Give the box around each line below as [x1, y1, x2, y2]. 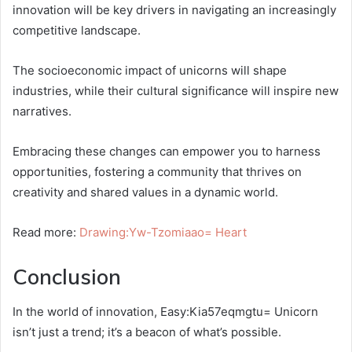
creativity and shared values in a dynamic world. [13, 184, 278, 200]
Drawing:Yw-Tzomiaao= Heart [79, 224, 247, 240]
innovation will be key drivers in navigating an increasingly [13, 2, 336, 17]
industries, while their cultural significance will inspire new [13, 82, 339, 98]
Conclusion [13, 262, 121, 290]
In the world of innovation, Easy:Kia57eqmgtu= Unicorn [13, 304, 318, 320]
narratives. [13, 103, 71, 119]
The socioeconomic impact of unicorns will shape [13, 62, 287, 78]
